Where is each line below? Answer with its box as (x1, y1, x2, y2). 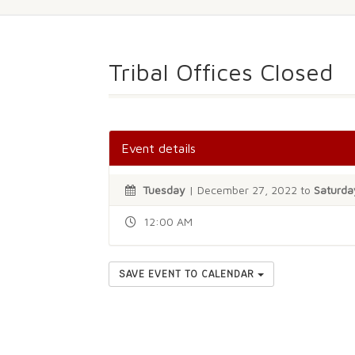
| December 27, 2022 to (185, 183, 314, 197)
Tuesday (143, 183, 185, 197)
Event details (121, 141, 196, 155)
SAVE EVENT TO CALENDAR (119, 268, 258, 281)
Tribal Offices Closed (109, 58, 333, 86)
